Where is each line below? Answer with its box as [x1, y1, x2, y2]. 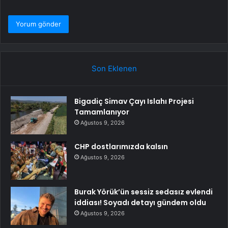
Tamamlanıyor [74, 106, 129, 117]
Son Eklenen [91, 63, 137, 73]
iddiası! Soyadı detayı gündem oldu [74, 197, 206, 208]
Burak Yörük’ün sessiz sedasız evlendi [74, 186, 213, 197]
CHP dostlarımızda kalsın [74, 141, 168, 152]
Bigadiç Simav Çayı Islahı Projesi [74, 96, 194, 106]
